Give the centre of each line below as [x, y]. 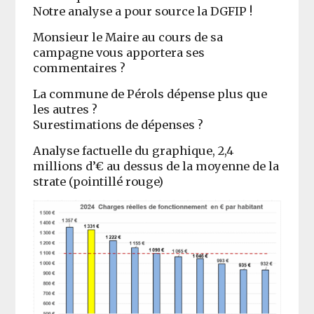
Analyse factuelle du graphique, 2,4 [134, 150]
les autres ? [66, 109]
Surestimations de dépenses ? [118, 124]
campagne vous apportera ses [119, 52]
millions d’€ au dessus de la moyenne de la [156, 166]
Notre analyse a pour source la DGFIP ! [143, 11]
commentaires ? [80, 68]
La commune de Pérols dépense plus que [150, 94]
